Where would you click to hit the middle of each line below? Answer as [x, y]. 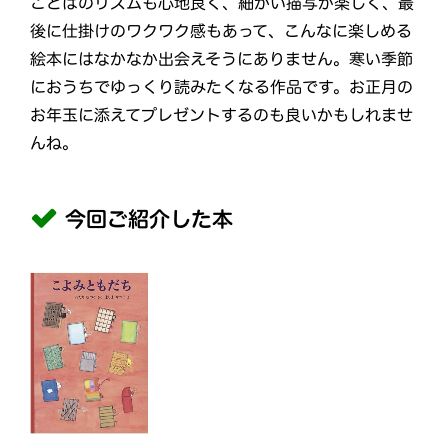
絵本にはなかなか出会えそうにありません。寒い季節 [221, 58]
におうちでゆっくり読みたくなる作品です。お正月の [221, 86]
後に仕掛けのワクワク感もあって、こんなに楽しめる [220, 30]
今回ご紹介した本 [149, 219]
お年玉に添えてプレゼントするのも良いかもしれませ [221, 114]
